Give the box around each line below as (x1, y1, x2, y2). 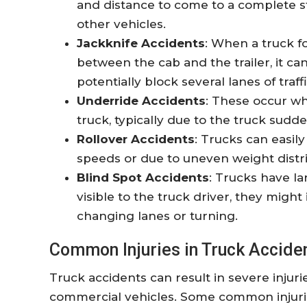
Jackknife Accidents (77, 36, 205, 50)
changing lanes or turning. (77, 208, 238, 223)
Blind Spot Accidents (77, 170, 209, 184)
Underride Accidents (77, 93, 206, 108)
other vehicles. (77, 16, 166, 31)
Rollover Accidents (77, 132, 195, 146)
